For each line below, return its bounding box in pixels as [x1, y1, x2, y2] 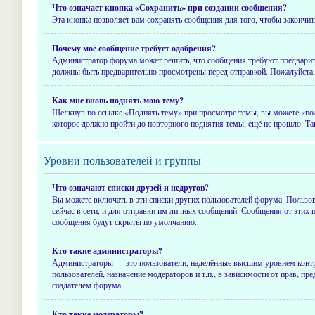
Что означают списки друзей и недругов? [52, 181, 209, 193]
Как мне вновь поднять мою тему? [52, 94, 184, 106]
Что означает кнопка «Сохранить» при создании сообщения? [52, 1, 287, 13]
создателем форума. [52, 279, 123, 290]
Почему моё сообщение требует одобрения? [52, 42, 216, 54]
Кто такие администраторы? [52, 245, 162, 257]
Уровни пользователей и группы [44, 153, 201, 167]
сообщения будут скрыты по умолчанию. [52, 216, 197, 227]
